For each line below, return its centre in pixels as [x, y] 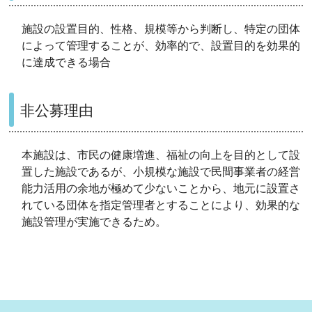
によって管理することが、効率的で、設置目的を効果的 [161, 45]
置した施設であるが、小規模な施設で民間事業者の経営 [161, 171]
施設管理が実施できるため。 [94, 221]
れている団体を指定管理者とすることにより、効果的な [161, 205]
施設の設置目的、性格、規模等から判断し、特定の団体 [161, 29]
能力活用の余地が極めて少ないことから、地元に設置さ [161, 188]
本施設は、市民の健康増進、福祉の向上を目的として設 [161, 155]
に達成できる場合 [67, 62]
